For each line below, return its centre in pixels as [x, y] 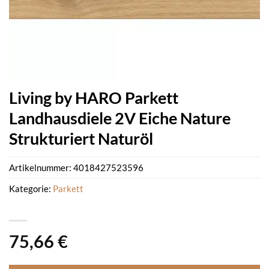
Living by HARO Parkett [94, 98]
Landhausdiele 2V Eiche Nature [120, 118]
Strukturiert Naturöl [81, 138]
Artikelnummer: [41, 168]
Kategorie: [31, 189]
